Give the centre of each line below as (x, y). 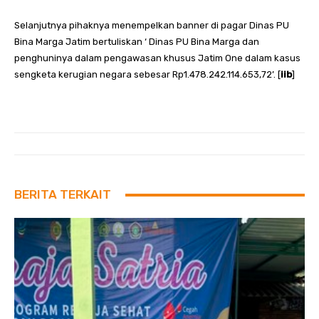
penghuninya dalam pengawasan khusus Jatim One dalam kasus (157, 58)
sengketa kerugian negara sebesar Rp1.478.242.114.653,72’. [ (147, 75)
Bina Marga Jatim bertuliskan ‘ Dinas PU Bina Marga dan (137, 42)
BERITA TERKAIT (63, 195)
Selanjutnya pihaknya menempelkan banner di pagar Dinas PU (152, 26)
